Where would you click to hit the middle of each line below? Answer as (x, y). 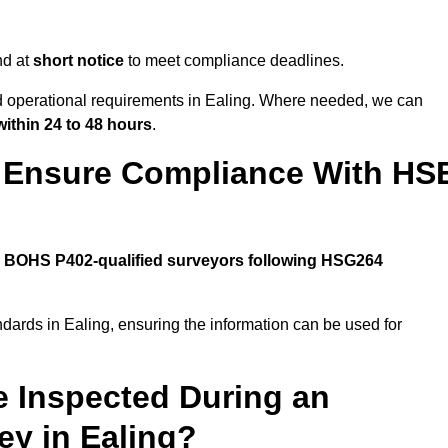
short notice (78, 61)
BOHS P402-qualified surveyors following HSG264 (193, 261)
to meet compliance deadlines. (234, 61)
